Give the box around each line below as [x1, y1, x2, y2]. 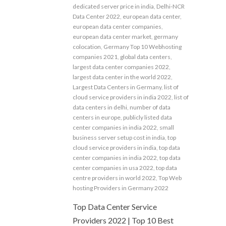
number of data [130, 103, 171, 111]
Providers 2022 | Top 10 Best [73, 215, 174, 225]
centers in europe [73, 113, 121, 121]
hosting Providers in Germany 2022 [73, 184, 168, 192]
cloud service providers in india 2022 [73, 93, 172, 101]
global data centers [120, 52, 171, 61]
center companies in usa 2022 [73, 163, 153, 172]
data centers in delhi [73, 103, 127, 111]
